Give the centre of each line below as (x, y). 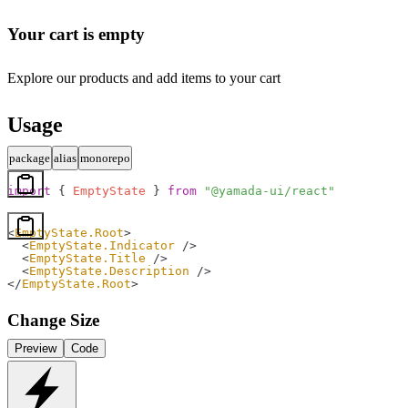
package (30, 158)
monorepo (105, 158)
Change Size (53, 321)
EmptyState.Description (109, 271)
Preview (36, 349)
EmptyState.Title (87, 259)
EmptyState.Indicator (102, 246)
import (29, 191)
